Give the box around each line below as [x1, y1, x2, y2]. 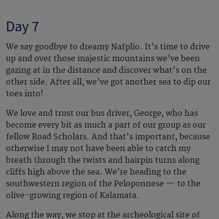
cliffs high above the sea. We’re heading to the [6, 167, 186, 177]
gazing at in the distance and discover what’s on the [6, 66, 207, 76]
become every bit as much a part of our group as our [6, 120, 206, 131]
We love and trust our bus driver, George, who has [6, 109, 198, 119]
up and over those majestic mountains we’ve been [6, 54, 200, 64]
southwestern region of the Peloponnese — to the [6, 179, 200, 189]
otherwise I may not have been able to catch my [6, 144, 191, 154]
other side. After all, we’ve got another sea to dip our [6, 77, 211, 88]
